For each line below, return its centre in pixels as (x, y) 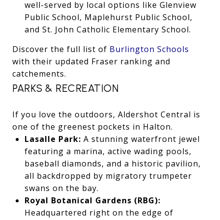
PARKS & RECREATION (65, 88)
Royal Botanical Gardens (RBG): (92, 200)
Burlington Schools (149, 49)
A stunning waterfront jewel (140, 139)
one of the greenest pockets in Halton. (93, 126)
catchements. (39, 73)
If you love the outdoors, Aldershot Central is (106, 114)
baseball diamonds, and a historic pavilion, (112, 163)
